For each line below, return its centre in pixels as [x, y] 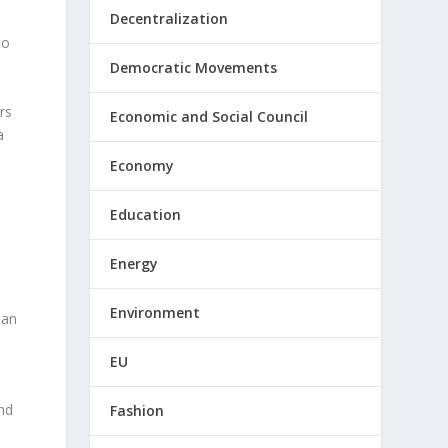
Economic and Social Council [209, 116]
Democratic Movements [194, 67]
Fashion [137, 410]
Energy [134, 263]
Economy [142, 165]
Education [146, 214]
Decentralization [169, 18]
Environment [155, 312]
